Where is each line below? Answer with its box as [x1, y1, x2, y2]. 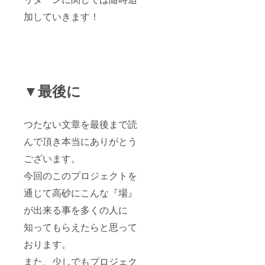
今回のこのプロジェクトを [24, 168, 137, 182]
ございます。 [24, 151, 80, 165]
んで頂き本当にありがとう [24, 134, 137, 148]
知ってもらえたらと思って [24, 219, 137, 234]
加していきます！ [24, 9, 99, 23]
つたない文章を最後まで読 [24, 117, 137, 131]
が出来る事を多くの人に [24, 202, 128, 216]
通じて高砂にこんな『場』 [24, 185, 137, 199]
